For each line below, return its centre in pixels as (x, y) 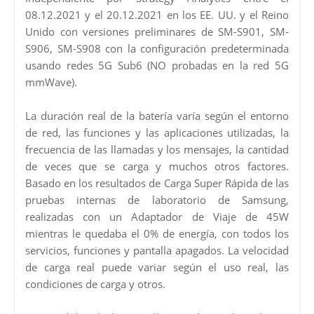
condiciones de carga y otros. (95, 284)
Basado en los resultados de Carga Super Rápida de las (157, 183)
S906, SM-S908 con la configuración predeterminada (157, 48)
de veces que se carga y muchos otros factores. (157, 166)
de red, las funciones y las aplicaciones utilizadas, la (157, 132)
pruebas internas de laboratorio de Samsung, (157, 199)
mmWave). (51, 82)
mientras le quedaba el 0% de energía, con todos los (157, 233)
